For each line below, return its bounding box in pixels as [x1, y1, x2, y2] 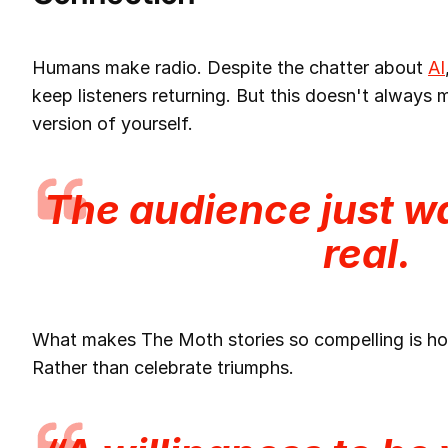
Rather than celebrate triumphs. [32, 356, 294, 378]
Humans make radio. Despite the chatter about [32, 56, 428, 78]
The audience [44, 184, 321, 234]
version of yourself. [32, 112, 193, 134]
